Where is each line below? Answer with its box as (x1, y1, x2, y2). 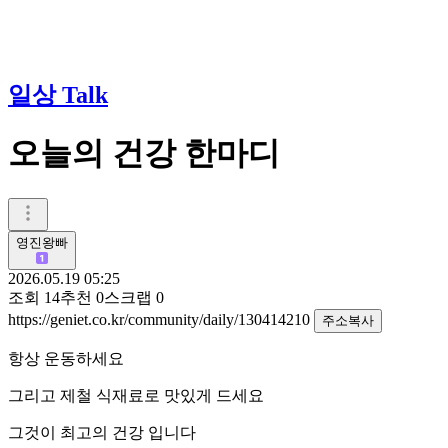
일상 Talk (8, 81, 108, 108)
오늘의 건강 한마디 (8, 135, 280, 172)
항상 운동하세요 (8, 349, 128, 367)
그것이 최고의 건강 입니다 (8, 423, 196, 441)
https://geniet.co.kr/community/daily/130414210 (8, 310, 314, 328)
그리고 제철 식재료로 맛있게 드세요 (8, 386, 268, 404)
